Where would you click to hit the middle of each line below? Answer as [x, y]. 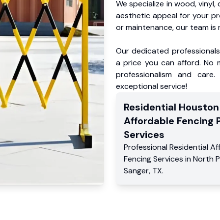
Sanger [136, 171]
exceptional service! [151, 86]
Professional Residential [167, 147]
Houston [199, 107]
